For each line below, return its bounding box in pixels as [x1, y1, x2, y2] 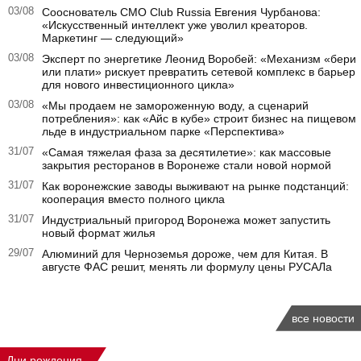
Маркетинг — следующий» [42, 31, 184, 44]
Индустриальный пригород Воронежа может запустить [42, 213, 330, 226]
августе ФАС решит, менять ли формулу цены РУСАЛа [42, 259, 332, 273]
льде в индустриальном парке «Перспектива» [42, 124, 284, 138]
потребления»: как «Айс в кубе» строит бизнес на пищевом [42, 111, 356, 125]
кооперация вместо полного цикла [42, 192, 225, 205]
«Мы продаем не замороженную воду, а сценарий [42, 98, 309, 112]
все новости [292, 311, 355, 325]
